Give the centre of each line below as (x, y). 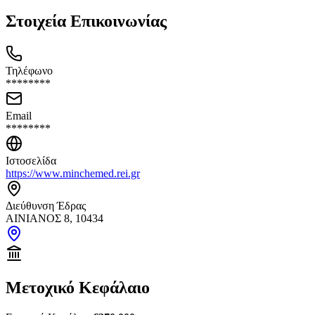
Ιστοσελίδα (31, 161)
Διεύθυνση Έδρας (46, 206)
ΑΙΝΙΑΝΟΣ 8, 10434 (54, 219)
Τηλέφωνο (29, 71)
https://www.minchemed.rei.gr (73, 174)
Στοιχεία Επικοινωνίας (86, 21)
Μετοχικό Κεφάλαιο (78, 288)
